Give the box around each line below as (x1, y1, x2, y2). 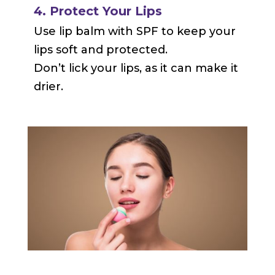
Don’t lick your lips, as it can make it (33, 61, 238, 76)
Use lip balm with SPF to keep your (33, 25, 236, 39)
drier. (33, 80, 63, 94)
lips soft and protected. (33, 43, 168, 57)
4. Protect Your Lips (33, 4, 162, 19)
